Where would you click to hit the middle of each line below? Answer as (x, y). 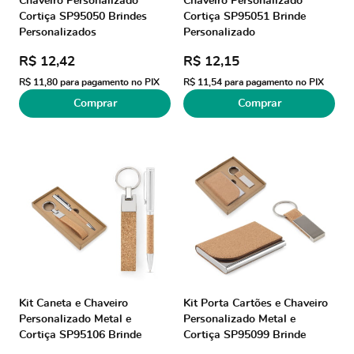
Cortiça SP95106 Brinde (80, 335)
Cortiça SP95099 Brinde (245, 335)
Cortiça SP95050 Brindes (83, 17)
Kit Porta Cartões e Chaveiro (256, 303)
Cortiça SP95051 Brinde (245, 17)
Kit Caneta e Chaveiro (73, 303)
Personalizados (58, 32)
